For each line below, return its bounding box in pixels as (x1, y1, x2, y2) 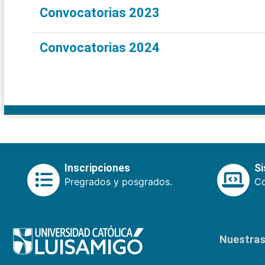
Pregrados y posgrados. (64, 176, 172, 188)
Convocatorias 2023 (40, 5, 160, 21)
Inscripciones (64, 162, 130, 174)
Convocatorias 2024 (40, 40, 160, 56)
